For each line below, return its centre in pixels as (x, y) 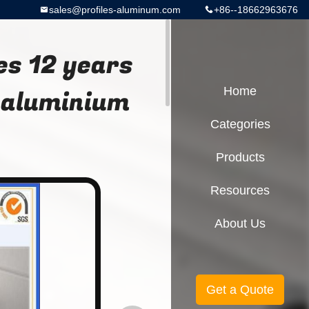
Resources (240, 190)
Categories (240, 124)
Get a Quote (240, 290)
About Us (240, 223)
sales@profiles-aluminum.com (115, 10)
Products (240, 157)
